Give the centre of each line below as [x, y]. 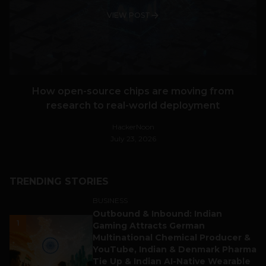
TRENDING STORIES [59, 182]
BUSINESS [110, 201]
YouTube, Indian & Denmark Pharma [175, 250]
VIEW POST [128, 15]
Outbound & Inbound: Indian [157, 214]
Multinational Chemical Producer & [172, 238]
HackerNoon [133, 127]
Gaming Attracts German [149, 226]
